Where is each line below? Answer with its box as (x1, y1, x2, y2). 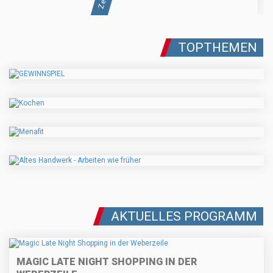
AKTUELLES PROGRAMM (111, 209, 257, 224)
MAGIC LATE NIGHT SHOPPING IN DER (16, 255, 197, 268)
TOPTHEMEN (178, 40, 257, 55)
